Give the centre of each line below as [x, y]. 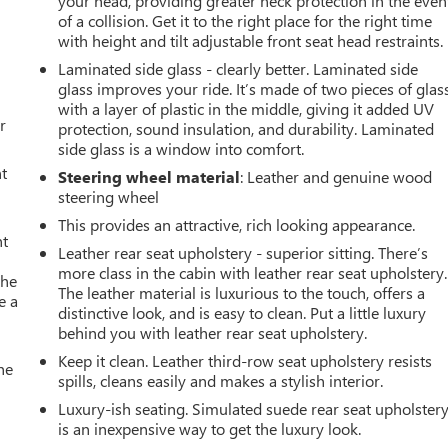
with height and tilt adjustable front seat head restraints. [251, 40]
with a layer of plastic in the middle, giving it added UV [246, 108]
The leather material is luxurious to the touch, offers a [242, 292]
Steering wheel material [149, 176]
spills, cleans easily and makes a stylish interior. [221, 380]
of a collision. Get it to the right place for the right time [245, 20]
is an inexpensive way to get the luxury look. [210, 428]
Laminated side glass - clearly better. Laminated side [238, 68]
